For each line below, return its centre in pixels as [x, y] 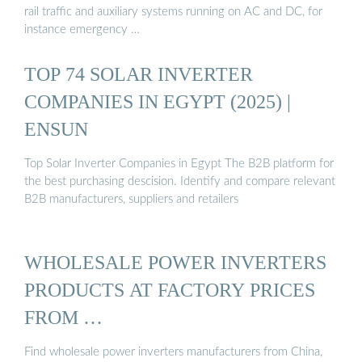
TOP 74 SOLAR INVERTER [139, 74]
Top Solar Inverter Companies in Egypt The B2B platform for [179, 164]
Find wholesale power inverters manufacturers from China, [173, 351]
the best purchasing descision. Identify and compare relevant [180, 182]
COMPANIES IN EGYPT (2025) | [158, 101]
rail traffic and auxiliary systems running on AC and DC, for [173, 11]
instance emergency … [82, 29]
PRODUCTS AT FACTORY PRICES [170, 289]
